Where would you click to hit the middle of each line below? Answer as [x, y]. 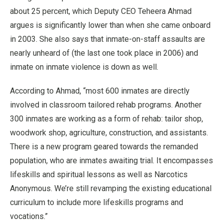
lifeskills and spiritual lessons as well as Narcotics [99, 175]
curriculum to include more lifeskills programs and [97, 203]
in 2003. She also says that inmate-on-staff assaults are [108, 39]
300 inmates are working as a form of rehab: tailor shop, [107, 119]
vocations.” [29, 217]
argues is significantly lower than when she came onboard [110, 25]
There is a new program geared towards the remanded [104, 147]
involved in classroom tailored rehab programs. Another [106, 105]
